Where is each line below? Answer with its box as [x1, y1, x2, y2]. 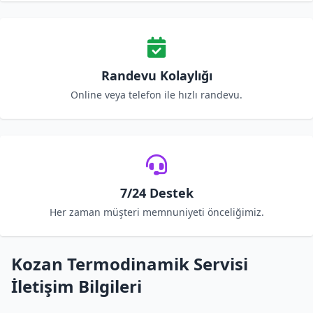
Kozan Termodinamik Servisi [11, 252, 248, 275]
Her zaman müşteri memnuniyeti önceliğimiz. [49, 205, 264, 219]
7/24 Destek [119, 184, 194, 201]
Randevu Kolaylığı [101, 67, 212, 84]
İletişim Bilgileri [11, 275, 142, 298]
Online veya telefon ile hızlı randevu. [71, 88, 242, 101]
